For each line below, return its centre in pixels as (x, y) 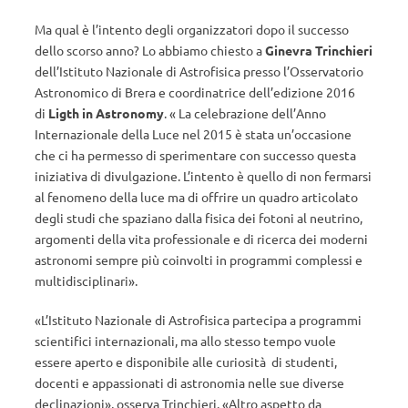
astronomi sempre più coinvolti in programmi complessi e (199, 260)
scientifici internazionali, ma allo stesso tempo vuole (185, 341)
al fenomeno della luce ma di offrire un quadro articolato (196, 197)
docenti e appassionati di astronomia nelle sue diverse (189, 382)
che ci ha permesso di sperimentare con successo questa (195, 155)
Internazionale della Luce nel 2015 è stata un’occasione (193, 134)
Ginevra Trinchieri (319, 50)
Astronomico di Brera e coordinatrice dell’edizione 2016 (195, 92)
